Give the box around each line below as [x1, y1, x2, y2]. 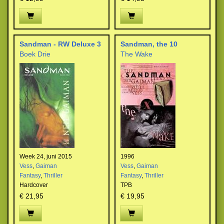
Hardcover [19, 181, 48, 188]
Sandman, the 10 [120, 40, 177, 48]
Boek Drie [19, 50, 50, 58]
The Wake [120, 50, 152, 58]
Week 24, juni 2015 [19, 153, 72, 160]
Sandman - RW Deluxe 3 [19, 40, 101, 48]
